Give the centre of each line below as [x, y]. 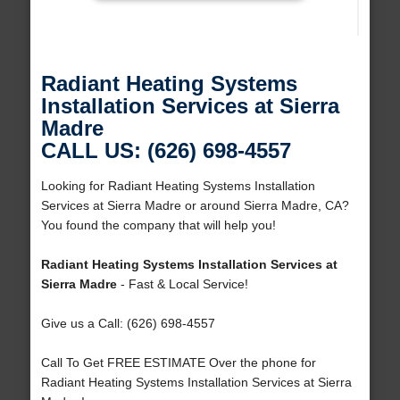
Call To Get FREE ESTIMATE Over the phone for [178, 363]
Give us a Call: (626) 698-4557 [128, 324]
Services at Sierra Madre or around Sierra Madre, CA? [195, 206]
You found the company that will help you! [158, 225]
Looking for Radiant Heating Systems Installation [178, 186]
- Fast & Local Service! [182, 284]
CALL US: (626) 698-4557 [166, 151]
